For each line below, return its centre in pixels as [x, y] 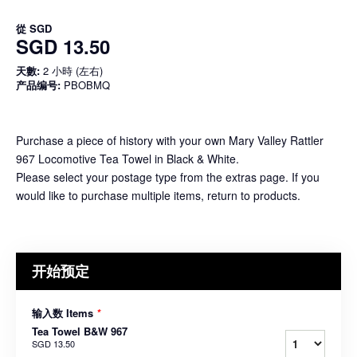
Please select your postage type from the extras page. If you [168, 177]
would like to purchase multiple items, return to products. [158, 195]
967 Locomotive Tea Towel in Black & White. [127, 158]
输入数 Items [64, 312]
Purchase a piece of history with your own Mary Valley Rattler [170, 140]
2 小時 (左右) [71, 70]
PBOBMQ [85, 84]
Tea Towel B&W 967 [80, 331]
